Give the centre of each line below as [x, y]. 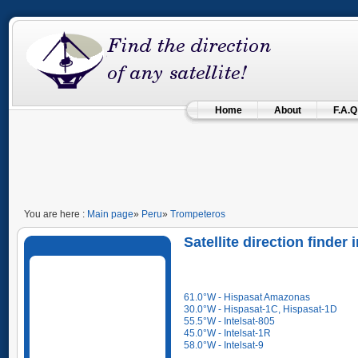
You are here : [56, 214]
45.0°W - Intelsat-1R [227, 333]
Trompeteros [198, 214]
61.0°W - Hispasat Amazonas [247, 297]
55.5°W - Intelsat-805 [229, 321]
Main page [110, 214]
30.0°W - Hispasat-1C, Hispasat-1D [261, 309]
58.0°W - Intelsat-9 [224, 345]
